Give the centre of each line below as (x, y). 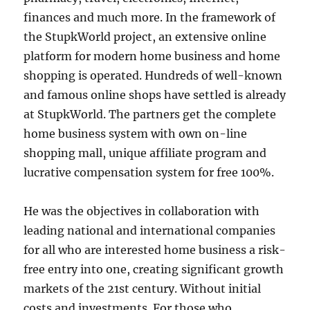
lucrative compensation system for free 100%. (149, 172)
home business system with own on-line (136, 134)
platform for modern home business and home (152, 56)
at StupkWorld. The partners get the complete (150, 114)
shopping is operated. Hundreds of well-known (153, 75)
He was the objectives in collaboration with (142, 211)
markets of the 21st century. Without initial (143, 289)
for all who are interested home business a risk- (155, 250)
